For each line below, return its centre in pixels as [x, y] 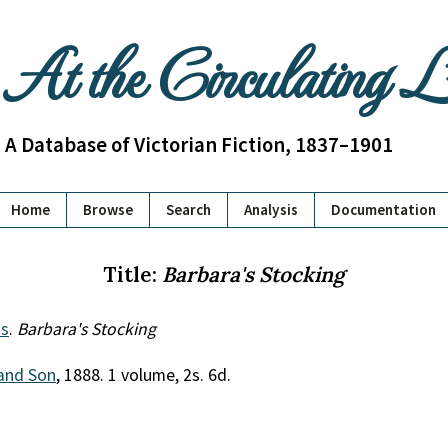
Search [188, 209]
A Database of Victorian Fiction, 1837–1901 [198, 144]
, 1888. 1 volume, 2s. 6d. [143, 375]
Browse [108, 209]
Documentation [383, 209]
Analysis [271, 209]
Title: [132, 274]
